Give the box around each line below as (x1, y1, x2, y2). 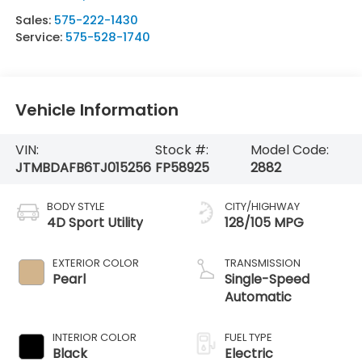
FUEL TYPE (225, 329, 272, 345)
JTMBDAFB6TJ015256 (15, 158, 151, 177)
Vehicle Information (15, 99, 179, 122)
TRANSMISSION (225, 255, 301, 271)
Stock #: (154, 140, 208, 159)
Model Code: (250, 140, 329, 159)
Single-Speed (225, 269, 309, 288)
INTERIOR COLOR (52, 329, 137, 345)
